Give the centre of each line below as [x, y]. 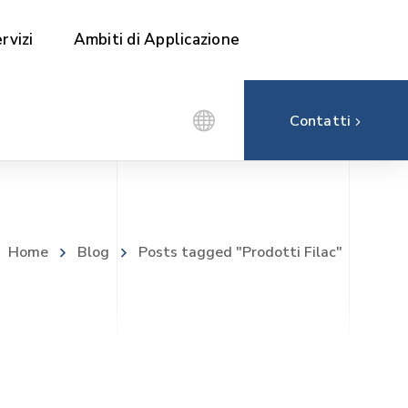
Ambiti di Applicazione [156, 40]
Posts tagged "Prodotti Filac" [240, 252]
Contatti [321, 122]
